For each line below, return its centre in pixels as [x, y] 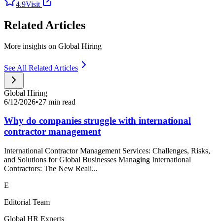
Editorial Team [27, 202]
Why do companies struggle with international [97, 121]
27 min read [57, 102]
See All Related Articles [41, 68]
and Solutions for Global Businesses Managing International [97, 159]
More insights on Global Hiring [53, 46]
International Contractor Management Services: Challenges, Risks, [107, 150]
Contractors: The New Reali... [51, 168]
